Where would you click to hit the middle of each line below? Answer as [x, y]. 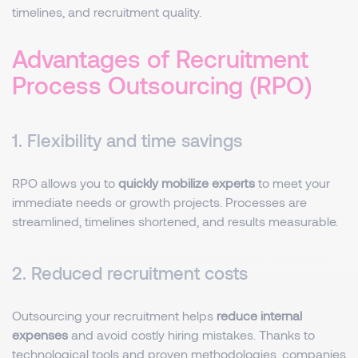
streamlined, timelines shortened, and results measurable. [175, 221]
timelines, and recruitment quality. [107, 12]
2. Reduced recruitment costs [130, 272]
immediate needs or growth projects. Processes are [159, 202]
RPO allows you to [65, 183]
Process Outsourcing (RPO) [162, 85]
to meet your [292, 183]
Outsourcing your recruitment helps [114, 315]
